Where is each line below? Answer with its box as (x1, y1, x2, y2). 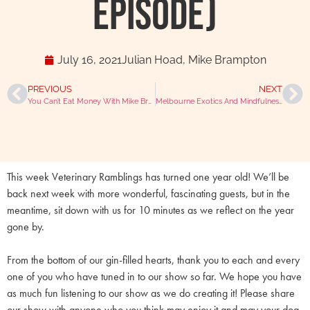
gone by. (7, 219, 47, 234)
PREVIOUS (28, 84, 72, 94)
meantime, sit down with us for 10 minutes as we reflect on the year (7, 203, 294, 217)
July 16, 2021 (57, 53, 122, 66)
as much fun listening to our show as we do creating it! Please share (7, 286, 295, 300)
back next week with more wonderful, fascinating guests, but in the (7, 186, 290, 201)
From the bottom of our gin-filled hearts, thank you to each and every (7, 253, 300, 267)
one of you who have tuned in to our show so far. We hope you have (7, 269, 302, 284)
